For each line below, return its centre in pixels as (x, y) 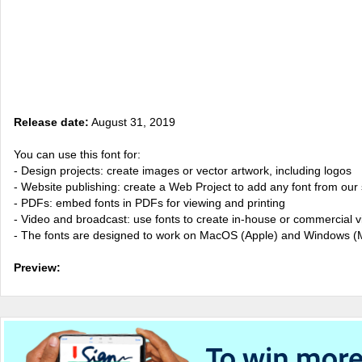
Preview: (37, 267)
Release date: (51, 122)
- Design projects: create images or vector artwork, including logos (183, 170)
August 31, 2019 (132, 122)
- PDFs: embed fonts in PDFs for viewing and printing (149, 203)
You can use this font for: (77, 154)
